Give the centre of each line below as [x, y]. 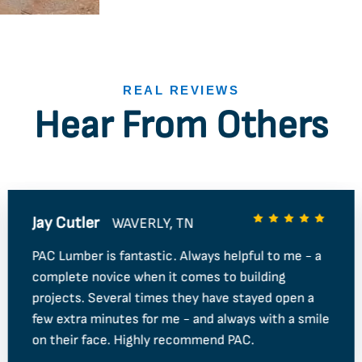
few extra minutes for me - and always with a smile [181, 320]
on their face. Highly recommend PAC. [143, 341]
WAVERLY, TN [153, 223]
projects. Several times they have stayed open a [173, 299]
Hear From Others [181, 125]
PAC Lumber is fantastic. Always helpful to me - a [177, 257]
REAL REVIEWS [181, 90]
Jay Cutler [65, 223]
